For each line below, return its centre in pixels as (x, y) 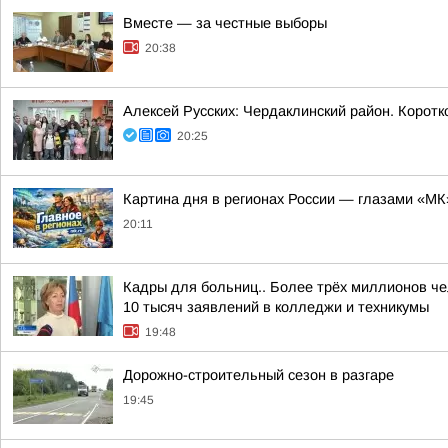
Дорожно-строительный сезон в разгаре (258, 375)
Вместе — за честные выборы (225, 23)
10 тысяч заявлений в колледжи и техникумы (276, 307)
